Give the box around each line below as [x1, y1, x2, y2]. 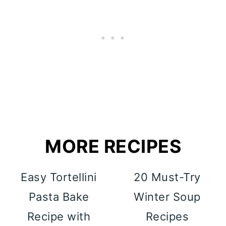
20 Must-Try [134, 170, 201, 184]
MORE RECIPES [45, 135, 181, 157]
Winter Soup [134, 190, 201, 203]
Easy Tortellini [21, 170, 97, 184]
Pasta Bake [28, 190, 89, 203]
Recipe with [27, 209, 91, 223]
